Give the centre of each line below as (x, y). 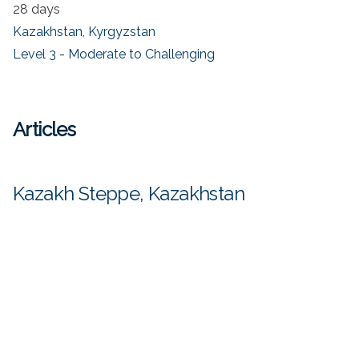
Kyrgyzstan (122, 32)
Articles (44, 130)
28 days (36, 10)
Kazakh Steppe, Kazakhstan (129, 194)
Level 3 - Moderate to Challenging (114, 54)
